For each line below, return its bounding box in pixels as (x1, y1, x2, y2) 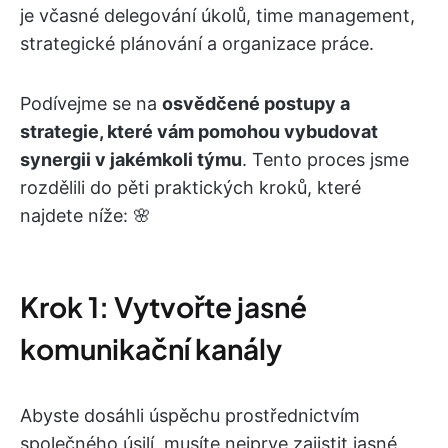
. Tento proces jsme (242, 149, 409, 171)
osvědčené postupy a (162, 93, 350, 115)
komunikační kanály (20, 331, 282, 367)
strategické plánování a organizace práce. (20, 33, 374, 55)
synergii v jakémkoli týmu (20, 149, 242, 171)
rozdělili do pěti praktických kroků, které (20, 177, 361, 199)
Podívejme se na (20, 93, 162, 115)
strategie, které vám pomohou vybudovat (20, 121, 378, 143)
